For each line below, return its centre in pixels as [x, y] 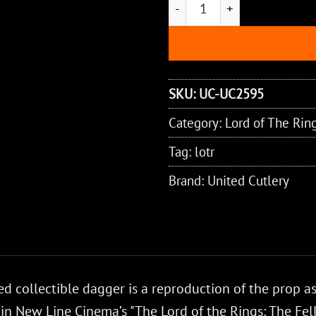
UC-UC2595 [231, 93]
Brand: [188, 180]
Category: [197, 122]
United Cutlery [248, 180]
